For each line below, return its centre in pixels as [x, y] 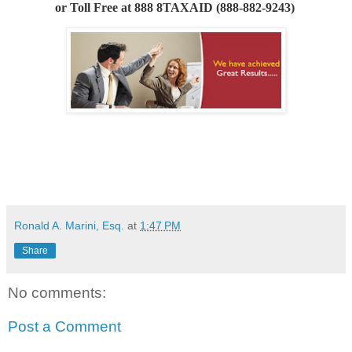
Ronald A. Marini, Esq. [69, 225]
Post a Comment [64, 327]
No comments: [57, 292]
